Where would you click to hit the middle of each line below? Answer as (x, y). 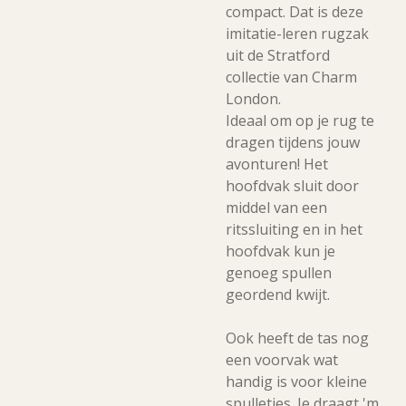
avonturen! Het (277, 164)
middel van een (276, 208)
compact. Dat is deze (295, 12)
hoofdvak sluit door (292, 186)
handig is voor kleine (296, 382)
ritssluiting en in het (294, 229)
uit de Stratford (278, 55)
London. (253, 99)
